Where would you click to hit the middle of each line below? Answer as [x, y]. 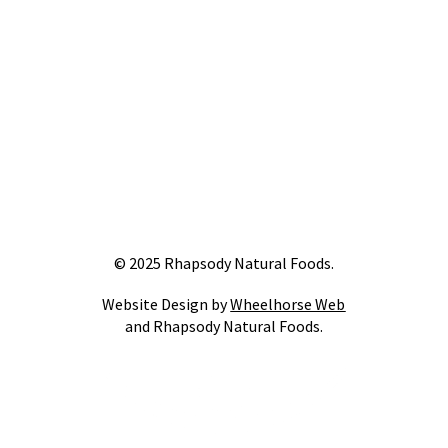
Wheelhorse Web [288, 303]
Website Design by [166, 303]
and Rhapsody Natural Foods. [223, 325]
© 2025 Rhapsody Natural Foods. [223, 262]
